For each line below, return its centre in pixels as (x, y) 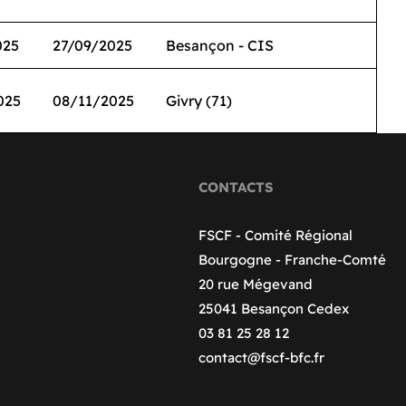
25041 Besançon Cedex (274, 309)
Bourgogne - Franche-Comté (292, 260)
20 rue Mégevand (256, 284)
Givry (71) (199, 101)
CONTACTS (236, 187)
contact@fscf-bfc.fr (261, 358)
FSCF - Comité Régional (275, 235)
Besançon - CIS (220, 45)
